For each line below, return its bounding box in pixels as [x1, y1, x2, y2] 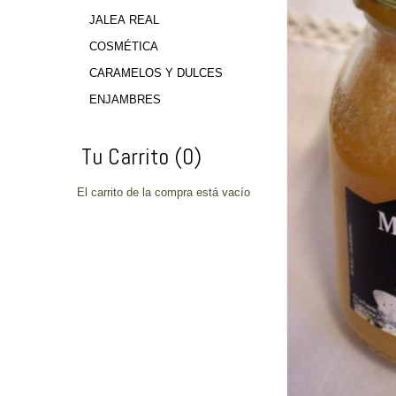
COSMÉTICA [89, 36, 158, 57]
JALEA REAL [89, 10, 159, 31]
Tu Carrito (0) [81, 142, 202, 171]
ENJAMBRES [89, 89, 161, 110]
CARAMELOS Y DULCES [89, 63, 223, 84]
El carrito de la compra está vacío [77, 182, 250, 203]
